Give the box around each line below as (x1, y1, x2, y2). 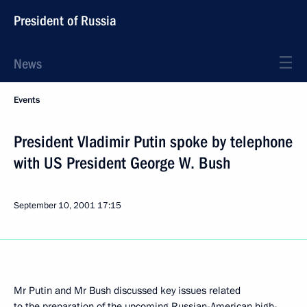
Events (14, 94, 40, 106)
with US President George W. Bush (14, 153, 230, 173)
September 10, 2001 (14, 199, 95, 212)
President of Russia (14, 12, 116, 29)
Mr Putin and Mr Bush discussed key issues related (14, 284, 241, 297)
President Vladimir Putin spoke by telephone (14, 132, 293, 151)
